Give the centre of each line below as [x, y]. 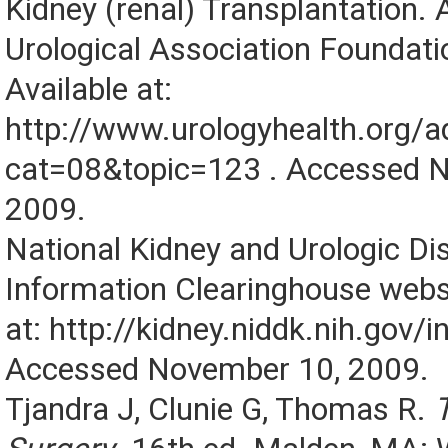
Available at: [88, 90]
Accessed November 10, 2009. [217, 370]
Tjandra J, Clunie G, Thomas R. [219, 410]
